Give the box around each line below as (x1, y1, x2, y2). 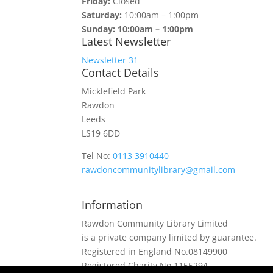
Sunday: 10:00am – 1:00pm (82, 23, 194, 35)
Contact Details (82, 65, 160, 80)
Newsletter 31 (82, 54, 139, 66)
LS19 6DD (82, 127, 121, 140)
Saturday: (82, 9, 122, 21)
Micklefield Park (82, 85, 146, 97)
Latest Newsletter (82, 34, 171, 49)
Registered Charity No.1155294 (82, 260, 208, 272)
